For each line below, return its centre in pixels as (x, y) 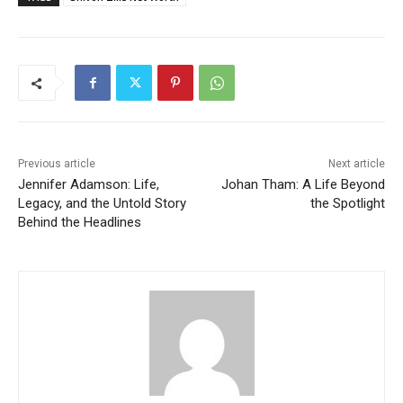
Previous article (57, 164)
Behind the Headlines (80, 223)
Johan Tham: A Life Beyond (303, 185)
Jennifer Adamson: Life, (89, 185)
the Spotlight (347, 204)
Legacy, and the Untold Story (102, 204)
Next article (356, 164)
